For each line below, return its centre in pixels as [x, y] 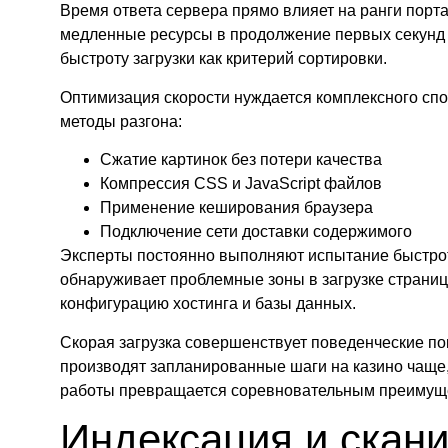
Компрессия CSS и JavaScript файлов [241, 184]
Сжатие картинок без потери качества [241, 160]
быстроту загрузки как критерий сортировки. [223, 59]
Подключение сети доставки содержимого [256, 232]
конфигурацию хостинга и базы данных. [208, 304]
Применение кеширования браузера [236, 208]
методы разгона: [121, 121]
